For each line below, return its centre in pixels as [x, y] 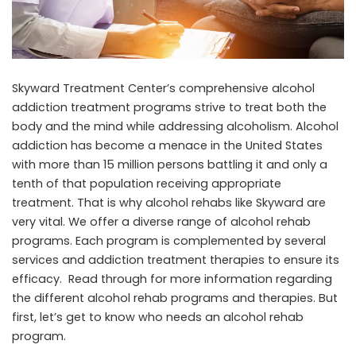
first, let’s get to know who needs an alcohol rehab [158, 317]
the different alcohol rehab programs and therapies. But [175, 298]
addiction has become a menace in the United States [167, 146]
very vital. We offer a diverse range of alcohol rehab [161, 222]
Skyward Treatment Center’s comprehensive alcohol [163, 89]
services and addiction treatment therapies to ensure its [176, 260]
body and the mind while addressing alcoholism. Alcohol [175, 127]
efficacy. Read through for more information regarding [172, 279]
